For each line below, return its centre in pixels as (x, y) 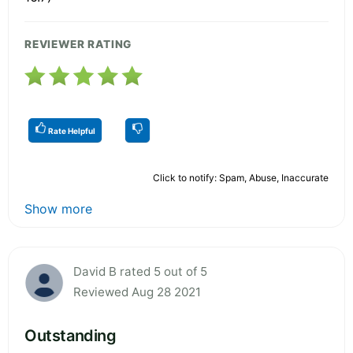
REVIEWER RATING (78, 44)
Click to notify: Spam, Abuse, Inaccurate (241, 177)
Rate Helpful (71, 130)
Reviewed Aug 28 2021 (137, 292)
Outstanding (71, 335)
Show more (58, 208)
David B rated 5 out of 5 (140, 271)
